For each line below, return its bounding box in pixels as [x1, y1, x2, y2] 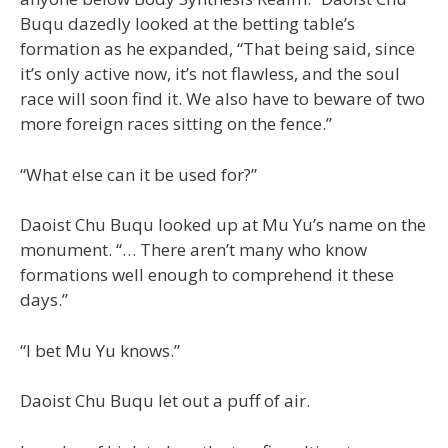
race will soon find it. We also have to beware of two [20, 87, 425, 111]
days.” [20, 288, 68, 312]
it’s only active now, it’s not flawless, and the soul [20, 62, 400, 86]
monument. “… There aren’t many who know [20, 238, 367, 262]
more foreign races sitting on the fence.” [20, 112, 332, 136]
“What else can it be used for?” [20, 162, 257, 186]
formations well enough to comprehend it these [20, 263, 394, 287]
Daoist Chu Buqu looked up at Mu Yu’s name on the [20, 213, 426, 237]
